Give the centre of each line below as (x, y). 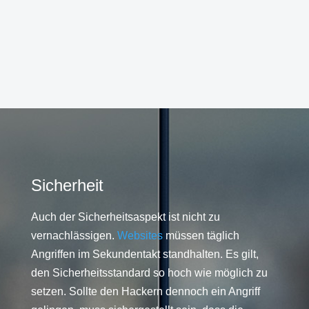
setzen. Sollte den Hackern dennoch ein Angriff (145, 291)
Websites (140, 235)
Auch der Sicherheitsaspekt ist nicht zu (125, 217)
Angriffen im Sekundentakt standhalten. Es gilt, (144, 254)
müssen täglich (201, 235)
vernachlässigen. (74, 235)
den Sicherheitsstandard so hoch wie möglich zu (149, 272)
